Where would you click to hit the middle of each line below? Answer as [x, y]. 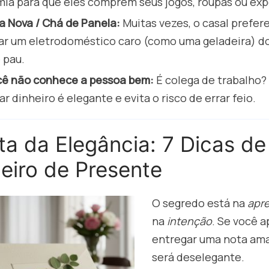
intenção [190, 221]
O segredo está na [200, 203]
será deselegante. [198, 257]
